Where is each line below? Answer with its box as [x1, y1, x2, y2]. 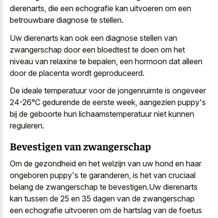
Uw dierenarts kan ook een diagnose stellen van [10, 33, 177, 43]
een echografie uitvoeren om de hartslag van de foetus [10, 205, 202, 216]
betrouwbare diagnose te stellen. [10, 15, 124, 25]
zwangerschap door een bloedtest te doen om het [10, 44, 185, 54]
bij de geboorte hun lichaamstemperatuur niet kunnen [10, 109, 194, 119]
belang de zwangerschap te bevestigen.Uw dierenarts [10, 182, 198, 192]
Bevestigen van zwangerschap [10, 139, 151, 153]
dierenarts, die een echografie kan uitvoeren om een [10, 3, 191, 14]
